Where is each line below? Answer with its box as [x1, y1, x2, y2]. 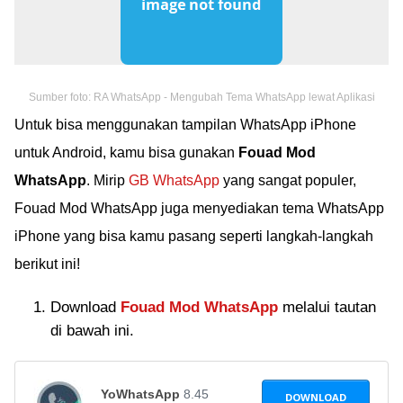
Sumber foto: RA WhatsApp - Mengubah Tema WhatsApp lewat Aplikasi [28, 91, 375, 103]
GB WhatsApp [129, 173, 219, 188]
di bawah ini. [50, 322, 134, 339]
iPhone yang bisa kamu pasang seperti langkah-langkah [14, 228, 373, 244]
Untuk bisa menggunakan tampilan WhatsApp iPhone [14, 117, 356, 132]
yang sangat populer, [219, 173, 356, 188]
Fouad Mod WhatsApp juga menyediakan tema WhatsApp [14, 201, 384, 216]
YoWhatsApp [101, 387, 184, 401]
